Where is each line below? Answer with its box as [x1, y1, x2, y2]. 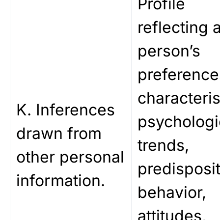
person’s [137, 41, 200, 60]
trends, [137, 136, 189, 155]
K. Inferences [16, 100, 115, 119]
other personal [16, 147, 124, 166]
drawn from [16, 124, 102, 143]
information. [16, 171, 105, 190]
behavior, [137, 183, 206, 202]
